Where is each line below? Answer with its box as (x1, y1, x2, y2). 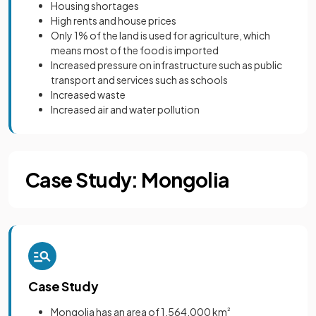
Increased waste (51, 88, 126, 102)
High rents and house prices (51, 14, 176, 28)
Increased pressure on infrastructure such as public (51, 59, 282, 72)
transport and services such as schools (51, 73, 228, 87)
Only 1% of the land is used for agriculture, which (51, 29, 270, 42)
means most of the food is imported (51, 44, 219, 57)
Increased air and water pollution (51, 103, 200, 116)
